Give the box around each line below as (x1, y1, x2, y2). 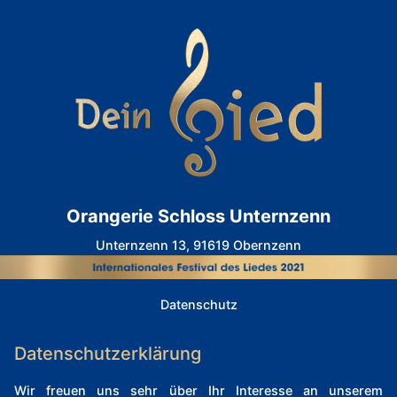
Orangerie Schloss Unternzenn (66, 206, 331, 227)
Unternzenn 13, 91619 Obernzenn (96, 237, 301, 253)
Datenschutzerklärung (14, 343, 201, 365)
